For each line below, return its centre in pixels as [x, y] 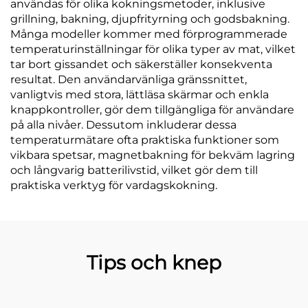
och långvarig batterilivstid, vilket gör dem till [134, 170]
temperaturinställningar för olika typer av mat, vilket [153, 49]
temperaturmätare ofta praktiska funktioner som [145, 140]
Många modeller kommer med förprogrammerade [149, 34]
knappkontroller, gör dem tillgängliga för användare [152, 110]
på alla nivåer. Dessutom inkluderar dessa [123, 125]
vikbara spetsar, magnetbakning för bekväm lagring [153, 155]
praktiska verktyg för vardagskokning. [114, 185]
